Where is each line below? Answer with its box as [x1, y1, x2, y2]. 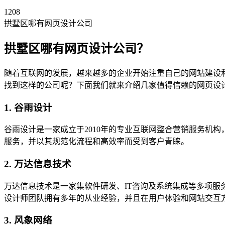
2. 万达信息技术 [4, 159, 71, 170]
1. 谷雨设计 [4, 102, 52, 113]
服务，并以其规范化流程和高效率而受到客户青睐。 [4, 137, 189, 146]
